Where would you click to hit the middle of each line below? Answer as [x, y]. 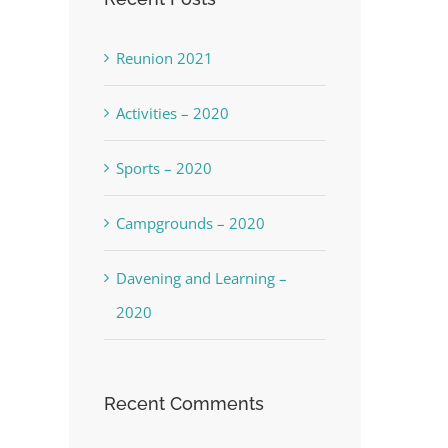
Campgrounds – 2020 [190, 223]
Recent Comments [183, 404]
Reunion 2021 [164, 58]
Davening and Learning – [201, 278]
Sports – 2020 [163, 168]
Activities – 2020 [172, 113]
